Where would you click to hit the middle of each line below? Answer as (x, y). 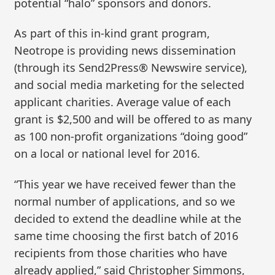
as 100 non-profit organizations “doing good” (131, 137)
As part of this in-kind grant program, (112, 33)
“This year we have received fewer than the (125, 184)
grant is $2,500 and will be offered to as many (133, 119)
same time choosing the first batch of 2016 (126, 235)
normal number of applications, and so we (125, 201)
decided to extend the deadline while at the (128, 218)
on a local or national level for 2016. (107, 154)
